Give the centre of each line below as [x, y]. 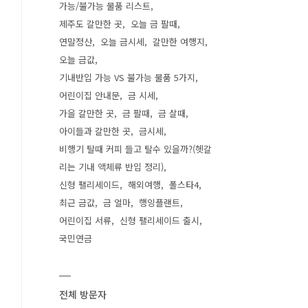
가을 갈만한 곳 [87, 113]
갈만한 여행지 [179, 42]
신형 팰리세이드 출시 [159, 220]
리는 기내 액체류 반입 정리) [111, 167]
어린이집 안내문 [89, 95]
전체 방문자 [83, 294]
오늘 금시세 [122, 42]
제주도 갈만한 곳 [91, 24]
